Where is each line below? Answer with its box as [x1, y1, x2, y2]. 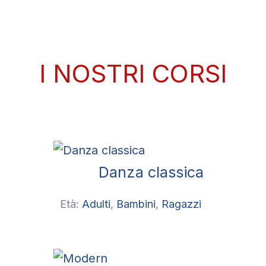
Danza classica [98, 163, 204, 182]
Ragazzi [161, 197, 201, 210]
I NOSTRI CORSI [39, 58, 227, 88]
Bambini [116, 197, 156, 210]
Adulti [81, 197, 110, 210]
